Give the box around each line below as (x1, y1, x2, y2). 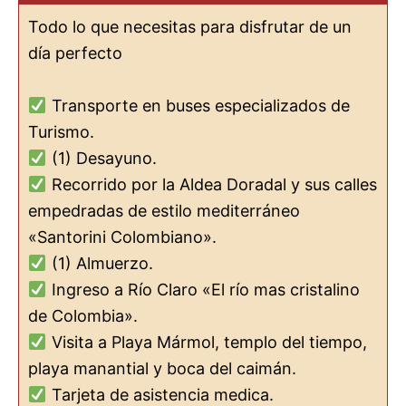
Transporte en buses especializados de (46, 96, 350, 116)
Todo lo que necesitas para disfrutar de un (28, 17, 352, 37)
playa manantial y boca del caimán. (28, 359, 296, 379)
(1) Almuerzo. (46, 254, 153, 274)
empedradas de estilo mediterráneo (28, 201, 300, 221)
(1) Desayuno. (46, 149, 157, 169)
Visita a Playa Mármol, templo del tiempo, (46, 333, 367, 353)
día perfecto (28, 43, 122, 63)
